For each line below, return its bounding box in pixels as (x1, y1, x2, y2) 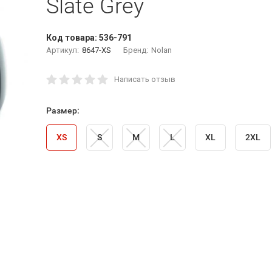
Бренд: (123, 46, 148, 55)
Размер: (46, 106, 80, 115)
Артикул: (46, 46, 79, 55)
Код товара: (46, 33, 99, 42)
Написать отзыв (114, 75, 175, 84)
